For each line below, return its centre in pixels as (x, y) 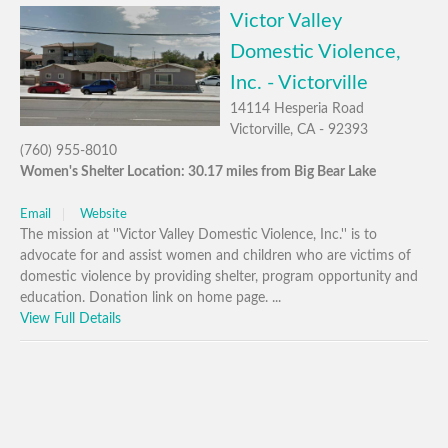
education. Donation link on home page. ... (150, 298)
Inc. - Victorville (299, 83)
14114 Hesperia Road (297, 109)
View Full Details (70, 319)
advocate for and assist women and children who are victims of (215, 256)
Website (103, 214)
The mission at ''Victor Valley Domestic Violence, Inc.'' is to (198, 235)
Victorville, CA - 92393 (299, 130)
